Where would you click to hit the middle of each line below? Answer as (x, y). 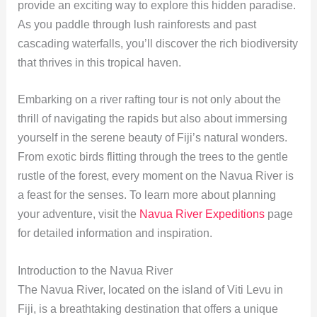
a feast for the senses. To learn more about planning (146, 195)
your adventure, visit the (78, 214)
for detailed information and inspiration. (115, 234)
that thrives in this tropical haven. (99, 62)
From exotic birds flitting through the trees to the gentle (152, 157)
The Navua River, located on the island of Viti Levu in (150, 290)
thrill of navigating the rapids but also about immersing (152, 119)
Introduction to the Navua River (95, 271)
